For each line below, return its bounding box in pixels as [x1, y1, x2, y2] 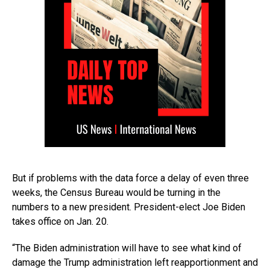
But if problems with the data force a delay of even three [12, 172, 249, 184]
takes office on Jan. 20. [12, 215, 108, 227]
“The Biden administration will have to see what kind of [12, 242, 242, 254]
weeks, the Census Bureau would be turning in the [12, 186, 221, 198]
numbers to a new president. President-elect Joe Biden [12, 201, 245, 213]
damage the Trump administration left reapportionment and [12, 256, 258, 268]
